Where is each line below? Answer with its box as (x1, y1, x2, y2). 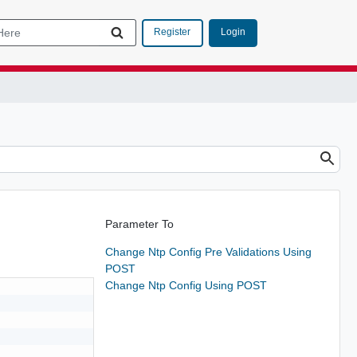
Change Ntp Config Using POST (104, 278, 267, 292)
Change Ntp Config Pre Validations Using (104, 245, 312, 258)
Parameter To (104, 217, 174, 230)
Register (154, 26, 190, 37)
